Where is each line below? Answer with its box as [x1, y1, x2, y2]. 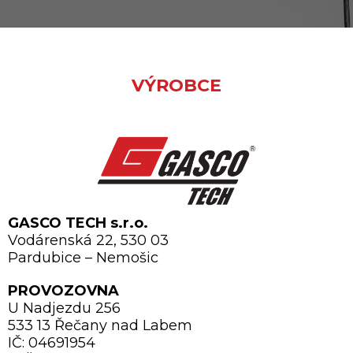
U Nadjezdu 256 [8, 299, 121, 318]
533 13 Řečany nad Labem [8, 317, 192, 335]
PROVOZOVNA [8, 282, 119, 300]
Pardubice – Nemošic [8, 249, 158, 267]
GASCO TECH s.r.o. [8, 214, 148, 232]
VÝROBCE [132, 75, 221, 97]
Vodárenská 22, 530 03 [8, 232, 169, 250]
